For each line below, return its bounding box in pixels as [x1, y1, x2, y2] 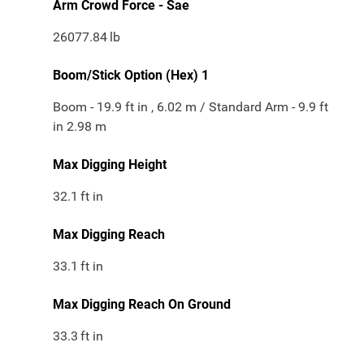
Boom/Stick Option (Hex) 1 [53, 67, 209, 84]
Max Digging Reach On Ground [53, 297, 231, 313]
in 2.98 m [53, 119, 106, 135]
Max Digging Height [53, 157, 167, 173]
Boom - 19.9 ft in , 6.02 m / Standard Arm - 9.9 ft [53, 99, 328, 115]
